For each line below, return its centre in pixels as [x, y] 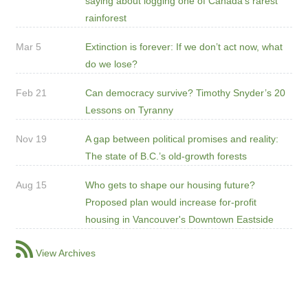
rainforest [106, 18]
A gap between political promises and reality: [181, 139]
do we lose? [111, 64]
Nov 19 [31, 139]
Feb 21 [31, 92]
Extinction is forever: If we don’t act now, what [184, 46]
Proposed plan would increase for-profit [170, 202]
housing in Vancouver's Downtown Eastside [179, 219]
